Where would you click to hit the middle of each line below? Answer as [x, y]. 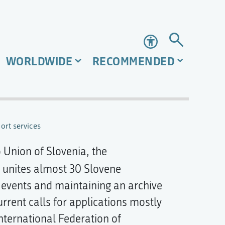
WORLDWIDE [39, 61]
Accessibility [193, 42]
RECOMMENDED [133, 61]
